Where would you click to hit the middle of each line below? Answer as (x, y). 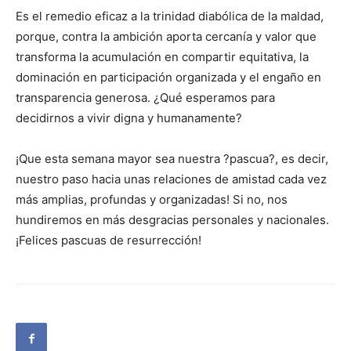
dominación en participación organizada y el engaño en (168, 78)
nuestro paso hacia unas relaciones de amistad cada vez (171, 179)
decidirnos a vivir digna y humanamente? (129, 118)
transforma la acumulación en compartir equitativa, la (162, 57)
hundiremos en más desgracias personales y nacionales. (172, 220)
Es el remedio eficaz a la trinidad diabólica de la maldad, (170, 16)
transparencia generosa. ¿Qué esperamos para (145, 98)
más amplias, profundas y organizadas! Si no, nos (152, 200)
